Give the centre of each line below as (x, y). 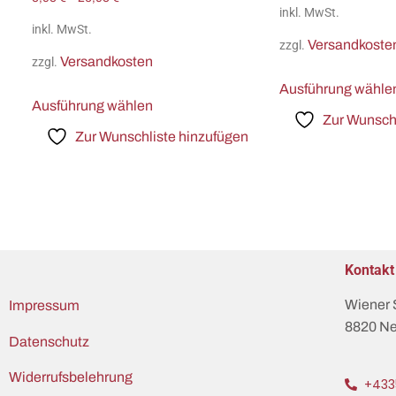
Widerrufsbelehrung (71, 377)
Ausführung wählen (92, 105)
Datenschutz (49, 341)
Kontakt (369, 270)
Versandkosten (107, 61)
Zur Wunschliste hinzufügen (161, 136)
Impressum (44, 306)
